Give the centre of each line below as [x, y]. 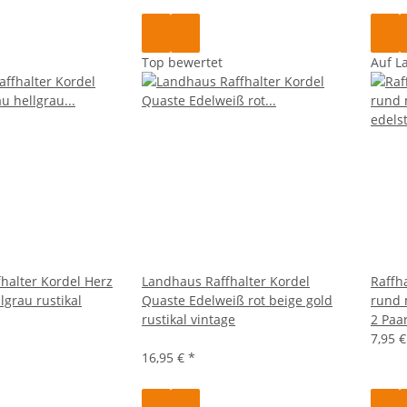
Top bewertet [182, 62]
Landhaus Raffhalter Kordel [226, 281]
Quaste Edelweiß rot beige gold [237, 300]
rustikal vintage [189, 319]
